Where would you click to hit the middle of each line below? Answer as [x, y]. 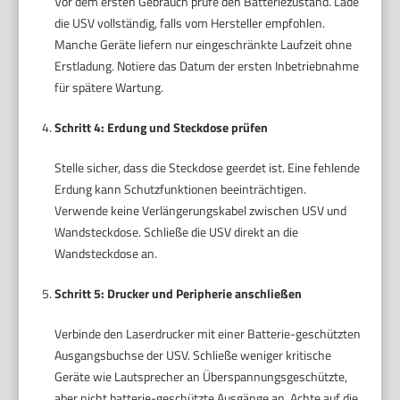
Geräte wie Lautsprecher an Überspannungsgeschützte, [200, 376]
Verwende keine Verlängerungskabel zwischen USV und [200, 210]
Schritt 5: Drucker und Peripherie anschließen [178, 293]
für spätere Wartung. [108, 87]
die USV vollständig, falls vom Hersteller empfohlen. [189, 22]
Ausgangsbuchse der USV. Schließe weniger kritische [192, 354]
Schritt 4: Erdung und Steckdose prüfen [161, 127]
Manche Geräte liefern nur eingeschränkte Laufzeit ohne [203, 44]
